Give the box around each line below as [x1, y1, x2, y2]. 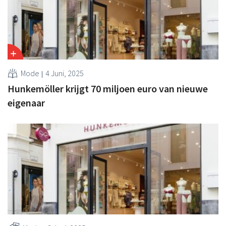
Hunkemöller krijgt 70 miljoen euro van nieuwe [8, 82, 208, 95]
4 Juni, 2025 [45, 68, 84, 78]
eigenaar [8, 96, 45, 109]
